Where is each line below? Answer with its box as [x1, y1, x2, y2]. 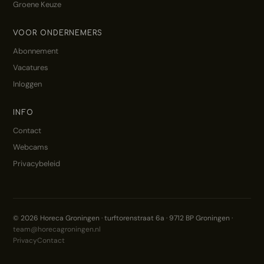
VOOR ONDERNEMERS [13, 29, 103, 37]
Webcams [13, 142, 49, 152]
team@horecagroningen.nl [13, 225, 101, 234]
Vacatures [13, 62, 49, 72]
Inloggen [13, 79, 42, 89]
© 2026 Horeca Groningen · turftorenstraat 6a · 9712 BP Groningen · [13, 213, 233, 223]
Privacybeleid [13, 159, 61, 169]
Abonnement [13, 46, 59, 56]
